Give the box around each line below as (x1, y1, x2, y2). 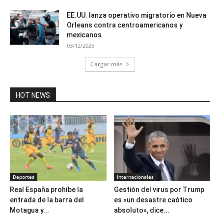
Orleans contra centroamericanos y (67, 21, 183, 29)
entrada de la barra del (10, 195, 84, 204)
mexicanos (67, 30, 102, 39)
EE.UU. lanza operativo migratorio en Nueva (67, 11, 206, 19)
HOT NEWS (16, 91, 50, 99)
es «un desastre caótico (113, 195, 192, 204)
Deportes (13, 173, 34, 180)
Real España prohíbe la (10, 185, 83, 193)
